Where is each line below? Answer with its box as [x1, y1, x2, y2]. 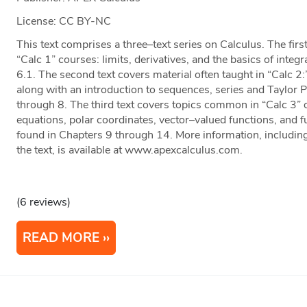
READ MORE [23, 229, 100, 247]
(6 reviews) [16, 195, 71, 210]
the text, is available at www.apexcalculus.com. [16, 143, 243, 158]
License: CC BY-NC [16, 14, 112, 29]
